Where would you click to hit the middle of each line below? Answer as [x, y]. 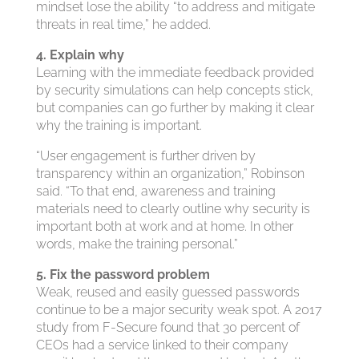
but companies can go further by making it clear [175, 108]
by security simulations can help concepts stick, [174, 90]
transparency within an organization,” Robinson [170, 173]
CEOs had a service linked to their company [162, 345]
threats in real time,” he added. [123, 24]
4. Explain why [80, 55]
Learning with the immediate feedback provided [175, 73]
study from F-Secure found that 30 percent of [167, 327]
